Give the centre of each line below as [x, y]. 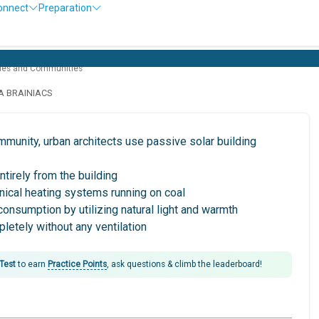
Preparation [65, 8]
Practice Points [77, 264]
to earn [32, 264]
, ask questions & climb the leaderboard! [184, 264]
